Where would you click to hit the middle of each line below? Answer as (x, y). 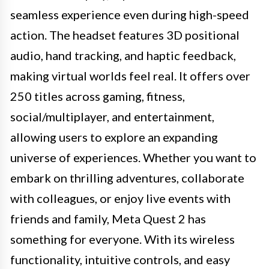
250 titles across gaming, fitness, (98, 96)
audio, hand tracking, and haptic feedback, (123, 55)
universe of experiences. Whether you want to (133, 157)
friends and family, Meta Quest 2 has (108, 218)
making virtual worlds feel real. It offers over (130, 75)
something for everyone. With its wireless (122, 239)
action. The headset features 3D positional (125, 35)
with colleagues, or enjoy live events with (120, 198)
